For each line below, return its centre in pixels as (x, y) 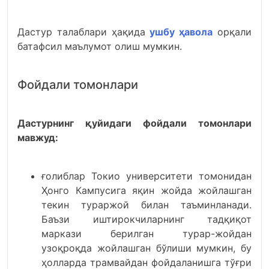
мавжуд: (38, 138)
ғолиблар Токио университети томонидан (147, 176)
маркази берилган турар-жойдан (147, 234)
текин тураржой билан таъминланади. (147, 205)
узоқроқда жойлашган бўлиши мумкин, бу (147, 248)
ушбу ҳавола (181, 32)
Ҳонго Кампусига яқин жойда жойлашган (147, 190)
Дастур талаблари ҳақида (84, 32)
